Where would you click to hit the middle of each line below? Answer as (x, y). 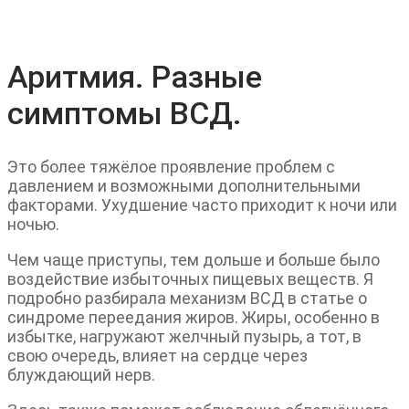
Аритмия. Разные (135, 77)
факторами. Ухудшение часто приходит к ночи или (202, 205)
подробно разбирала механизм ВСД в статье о (187, 299)
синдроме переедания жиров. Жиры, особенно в (194, 318)
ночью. (33, 225)
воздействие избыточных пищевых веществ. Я (190, 279)
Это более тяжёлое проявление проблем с (171, 167)
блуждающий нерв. (81, 375)
